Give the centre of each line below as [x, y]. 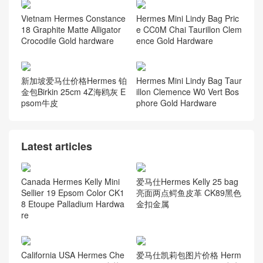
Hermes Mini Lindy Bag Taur [189, 80]
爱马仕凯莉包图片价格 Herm [188, 255]
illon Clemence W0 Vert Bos [187, 91]
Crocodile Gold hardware [68, 40]
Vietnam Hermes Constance [73, 18]
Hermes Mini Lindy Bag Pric [187, 18]
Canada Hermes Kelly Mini [70, 182]
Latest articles [57, 146]
